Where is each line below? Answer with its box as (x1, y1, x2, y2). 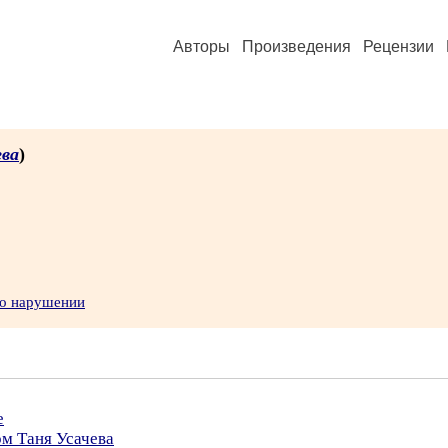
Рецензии (363, 38, 434, 55)
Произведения (242, 38, 351, 55)
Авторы (173, 38, 230, 55)
